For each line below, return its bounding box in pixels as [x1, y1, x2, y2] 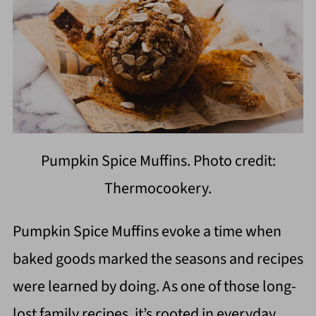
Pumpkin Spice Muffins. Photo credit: [40, 150, 276, 173]
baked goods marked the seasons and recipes [12, 248, 303, 271]
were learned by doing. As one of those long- [12, 275, 296, 298]
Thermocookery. [104, 177, 212, 200]
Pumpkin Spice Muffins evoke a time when [12, 220, 281, 243]
